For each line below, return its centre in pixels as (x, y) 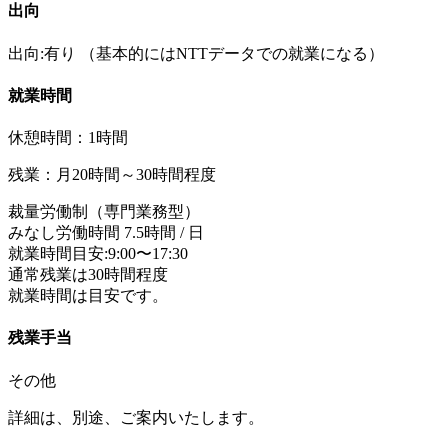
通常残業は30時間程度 (88, 275)
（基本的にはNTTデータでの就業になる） (232, 53)
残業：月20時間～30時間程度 (112, 175)
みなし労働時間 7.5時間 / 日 (106, 233)
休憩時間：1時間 (68, 138)
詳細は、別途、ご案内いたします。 (136, 417)
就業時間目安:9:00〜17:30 (98, 254)
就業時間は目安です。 (88, 296)
